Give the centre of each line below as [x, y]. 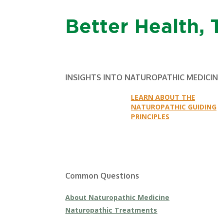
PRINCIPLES [150, 117]
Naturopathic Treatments [111, 210]
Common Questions [102, 175]
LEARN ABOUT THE [163, 97]
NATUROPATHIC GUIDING [173, 107]
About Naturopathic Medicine [118, 197]
